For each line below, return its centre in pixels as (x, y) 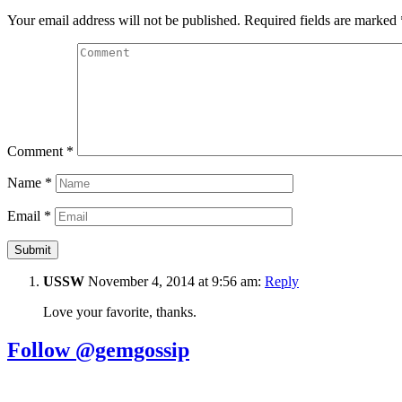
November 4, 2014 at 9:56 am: (175, 282)
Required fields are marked (322, 21)
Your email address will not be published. (124, 21)
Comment (37, 152)
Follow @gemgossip (98, 350)
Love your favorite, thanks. (120, 312)
